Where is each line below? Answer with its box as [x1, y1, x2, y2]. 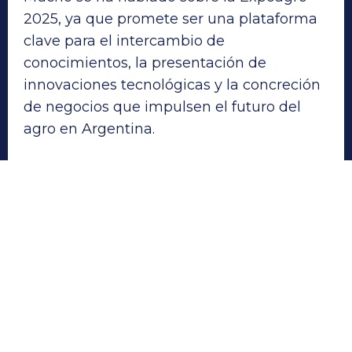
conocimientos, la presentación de [24, 53, 266, 71]
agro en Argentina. [24, 119, 155, 137]
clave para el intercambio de [24, 31, 225, 49]
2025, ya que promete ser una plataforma [24, 9, 317, 27]
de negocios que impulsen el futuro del [24, 97, 301, 115]
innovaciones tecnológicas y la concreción [24, 75, 321, 93]
